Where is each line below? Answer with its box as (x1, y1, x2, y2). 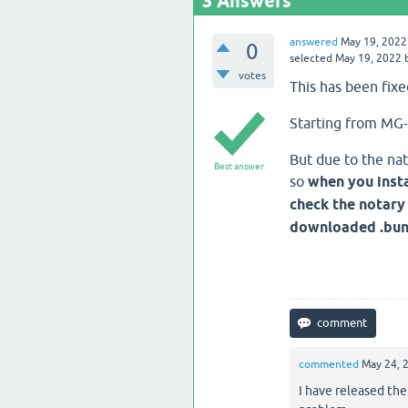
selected (289, 52, 332, 65)
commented (298, 358, 359, 371)
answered (289, 36, 338, 48)
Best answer (214, 161, 265, 171)
